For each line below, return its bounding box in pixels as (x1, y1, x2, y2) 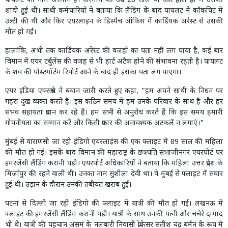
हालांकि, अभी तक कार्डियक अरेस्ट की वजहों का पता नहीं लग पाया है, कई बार (5, 46, 223, 56)
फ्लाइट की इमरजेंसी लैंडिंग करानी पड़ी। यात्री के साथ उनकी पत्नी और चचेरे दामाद (5, 209, 223, 219)
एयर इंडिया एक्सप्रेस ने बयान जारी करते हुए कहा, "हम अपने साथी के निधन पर (5, 86, 223, 96)
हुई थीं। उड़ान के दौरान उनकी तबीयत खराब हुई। (5, 180, 131, 190)
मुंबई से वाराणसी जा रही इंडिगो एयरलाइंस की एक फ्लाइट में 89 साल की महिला (5, 137, 223, 147)
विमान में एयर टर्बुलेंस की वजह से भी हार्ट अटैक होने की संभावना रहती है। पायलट (5, 56, 223, 67)
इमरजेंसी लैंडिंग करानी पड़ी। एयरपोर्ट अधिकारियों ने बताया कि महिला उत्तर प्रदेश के (5, 158, 223, 168)
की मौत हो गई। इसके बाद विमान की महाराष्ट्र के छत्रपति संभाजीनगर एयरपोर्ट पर (5, 148, 223, 158)
